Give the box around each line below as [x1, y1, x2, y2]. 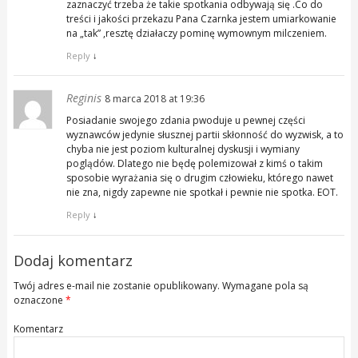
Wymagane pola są [219, 278, 308, 292]
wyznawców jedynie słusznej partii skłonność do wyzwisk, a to [66, 128, 344, 142]
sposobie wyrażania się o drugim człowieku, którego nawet [66, 171, 333, 185]
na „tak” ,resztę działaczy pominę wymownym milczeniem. [66, 26, 327, 40]
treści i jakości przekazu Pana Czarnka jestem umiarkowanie [66, 12, 336, 26]
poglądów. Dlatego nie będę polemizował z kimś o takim [66, 157, 323, 171]
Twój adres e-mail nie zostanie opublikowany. [13, 278, 220, 292]
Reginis [66, 90, 105, 106]
